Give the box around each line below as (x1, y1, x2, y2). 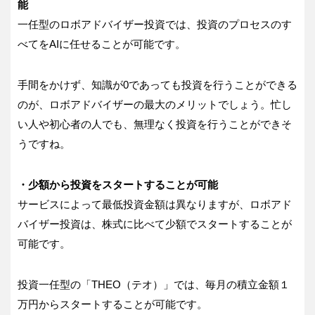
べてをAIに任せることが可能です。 (18, 38, 186, 51)
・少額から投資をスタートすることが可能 (18, 179, 218, 191)
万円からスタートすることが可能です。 (18, 298, 207, 311)
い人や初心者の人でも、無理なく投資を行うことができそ (18, 118, 292, 131)
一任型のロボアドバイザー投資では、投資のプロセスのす (18, 18, 292, 31)
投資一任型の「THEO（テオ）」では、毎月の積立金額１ (18, 278, 290, 291)
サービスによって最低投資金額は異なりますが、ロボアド (18, 198, 292, 211)
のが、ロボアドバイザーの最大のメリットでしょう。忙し (18, 98, 292, 111)
